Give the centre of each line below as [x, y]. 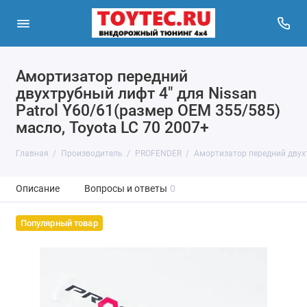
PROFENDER [158, 153]
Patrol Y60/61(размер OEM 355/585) [148, 110]
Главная [32, 153]
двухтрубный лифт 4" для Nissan [136, 93]
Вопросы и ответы [125, 189]
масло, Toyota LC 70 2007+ [112, 127]
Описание [37, 189]
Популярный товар [59, 223]
